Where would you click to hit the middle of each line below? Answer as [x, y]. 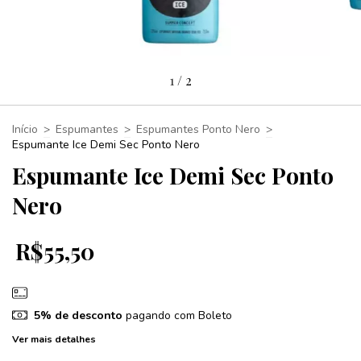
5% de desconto [78, 315]
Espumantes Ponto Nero [198, 130]
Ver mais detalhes [54, 340]
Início [25, 130]
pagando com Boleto [177, 315]
